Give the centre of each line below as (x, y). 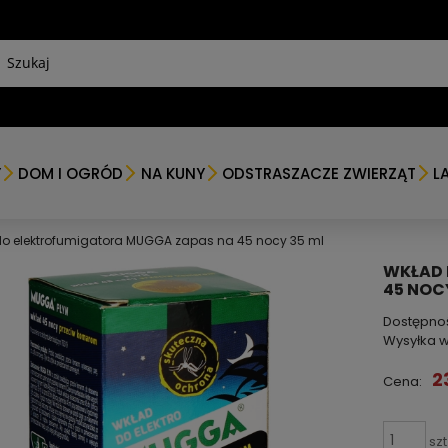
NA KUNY (172, 173)
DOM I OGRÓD (71, 173)
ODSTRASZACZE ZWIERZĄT (318, 173)
